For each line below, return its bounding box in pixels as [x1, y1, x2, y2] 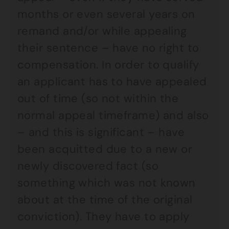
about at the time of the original [17, 192, 193, 207]
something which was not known [17, 175, 196, 190]
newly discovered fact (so [17, 158, 159, 173]
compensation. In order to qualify [17, 57, 199, 72]
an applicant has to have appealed [17, 74, 207, 89]
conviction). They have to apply [17, 209, 190, 224]
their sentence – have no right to [17, 40, 199, 55]
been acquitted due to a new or [17, 142, 193, 156]
